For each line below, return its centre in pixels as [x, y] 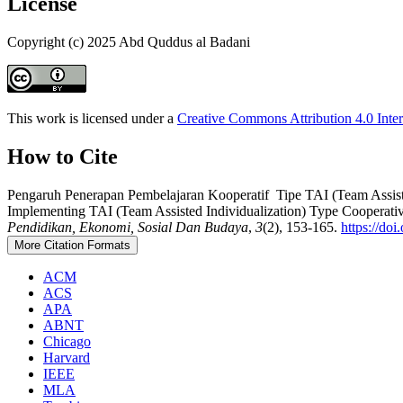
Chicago [67, 341]
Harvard [67, 357]
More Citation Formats [72, 245]
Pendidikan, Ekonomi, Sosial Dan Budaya [128, 227]
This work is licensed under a [92, 118]
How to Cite [63, 156]
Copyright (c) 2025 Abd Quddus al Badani [129, 41]
